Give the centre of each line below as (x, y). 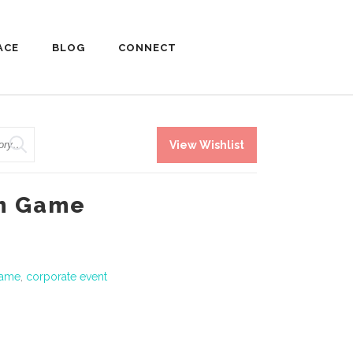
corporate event (67, 276)
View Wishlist (207, 145)
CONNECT (147, 47)
